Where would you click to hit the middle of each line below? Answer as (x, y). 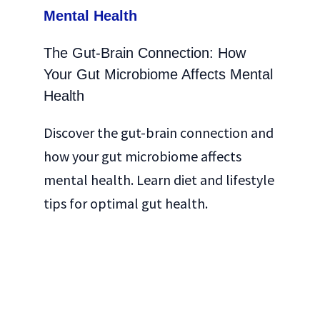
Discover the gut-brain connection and (158, 133)
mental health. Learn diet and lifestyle (159, 180)
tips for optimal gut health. (125, 204)
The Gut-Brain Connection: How (144, 53)
